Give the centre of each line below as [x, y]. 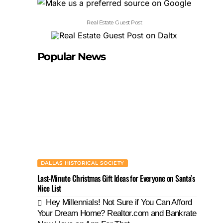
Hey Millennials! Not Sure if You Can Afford [119, 202]
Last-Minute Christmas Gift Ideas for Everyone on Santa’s [116, 178]
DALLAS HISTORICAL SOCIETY [83, 163]
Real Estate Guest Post [114, 23]
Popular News [71, 56]
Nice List [49, 188]
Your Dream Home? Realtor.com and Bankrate [117, 213]
